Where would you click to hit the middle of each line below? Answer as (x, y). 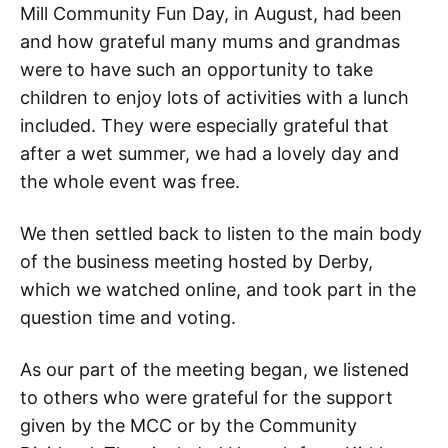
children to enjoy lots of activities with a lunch (214, 98)
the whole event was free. (130, 182)
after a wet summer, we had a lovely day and (209, 154)
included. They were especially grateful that (204, 126)
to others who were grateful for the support (206, 398)
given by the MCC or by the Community (188, 426)
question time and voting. (128, 318)
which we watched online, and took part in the (218, 290)
